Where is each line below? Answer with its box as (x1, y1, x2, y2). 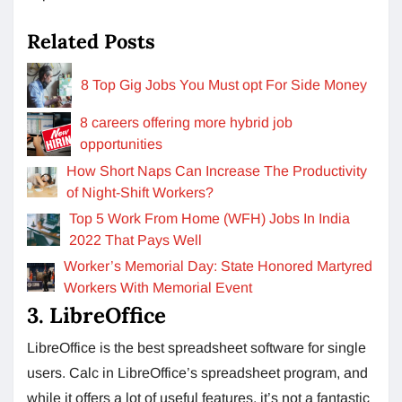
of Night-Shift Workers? (66, 185, 214, 200)
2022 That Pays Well (68, 232, 202, 248)
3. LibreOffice (27, 301, 166, 329)
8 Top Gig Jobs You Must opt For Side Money (81, 76, 367, 92)
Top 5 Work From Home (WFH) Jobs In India (68, 211, 350, 226)
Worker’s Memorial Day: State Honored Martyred (64, 258, 373, 274)
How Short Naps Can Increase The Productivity (66, 163, 368, 179)
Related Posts (27, 28, 155, 54)
